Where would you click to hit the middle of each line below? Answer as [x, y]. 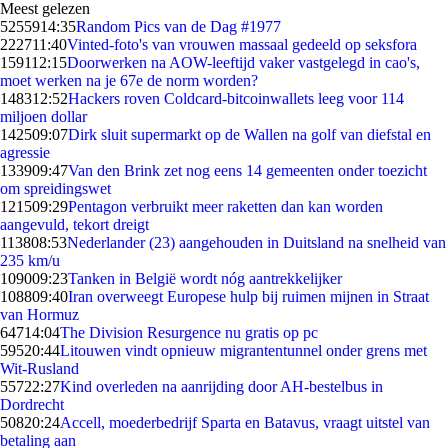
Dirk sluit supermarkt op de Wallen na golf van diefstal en [249, 134]
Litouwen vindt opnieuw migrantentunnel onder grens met [243, 350]
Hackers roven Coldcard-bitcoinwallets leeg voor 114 [236, 98]
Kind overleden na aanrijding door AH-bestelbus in [221, 386]
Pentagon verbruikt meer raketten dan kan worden [225, 206]
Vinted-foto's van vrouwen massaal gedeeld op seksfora [242, 44]
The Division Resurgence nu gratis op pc [189, 332]
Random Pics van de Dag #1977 [178, 26]
